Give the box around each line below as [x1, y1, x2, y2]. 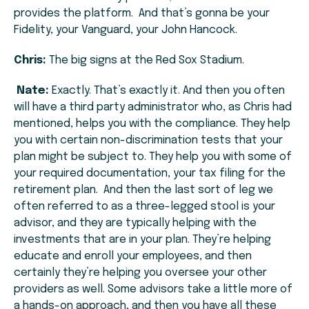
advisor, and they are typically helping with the [14, 217, 257, 230]
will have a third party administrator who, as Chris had [14, 101, 292, 114]
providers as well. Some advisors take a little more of [14, 283, 292, 296]
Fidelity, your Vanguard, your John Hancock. [14, 24, 237, 37]
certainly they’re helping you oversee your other [14, 267, 267, 279]
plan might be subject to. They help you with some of [14, 151, 292, 163]
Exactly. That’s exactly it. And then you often [49, 85, 285, 97]
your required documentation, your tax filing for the [14, 168, 286, 180]
